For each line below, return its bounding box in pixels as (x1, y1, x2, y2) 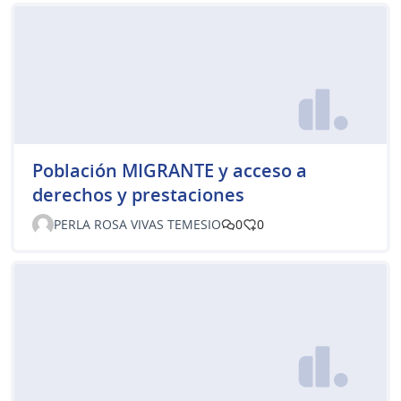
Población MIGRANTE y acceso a (32, 158, 307, 183)
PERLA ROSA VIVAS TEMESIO (54, 215, 221, 233)
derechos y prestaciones (32, 182, 244, 207)
